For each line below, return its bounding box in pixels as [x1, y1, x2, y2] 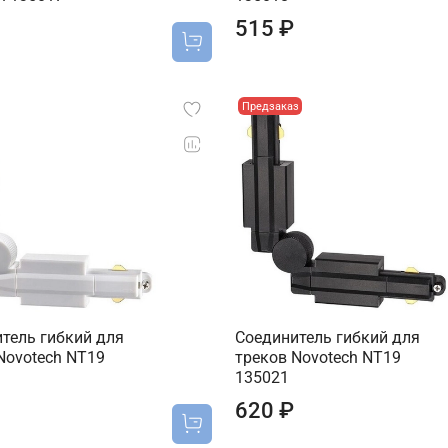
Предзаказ [241, 99, 299, 113]
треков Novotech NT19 [234, 348, 401, 368]
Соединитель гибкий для [234, 328, 420, 348]
